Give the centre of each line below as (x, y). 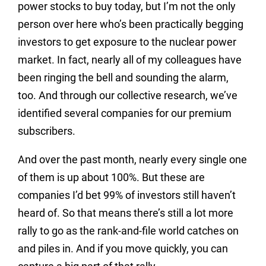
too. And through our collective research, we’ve (128, 96)
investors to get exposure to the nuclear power (127, 42)
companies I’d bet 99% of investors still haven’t (127, 195)
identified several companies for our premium (125, 113)
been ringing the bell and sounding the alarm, (123, 78)
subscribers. (47, 131)
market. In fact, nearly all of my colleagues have (130, 60)
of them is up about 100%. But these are (111, 178)
